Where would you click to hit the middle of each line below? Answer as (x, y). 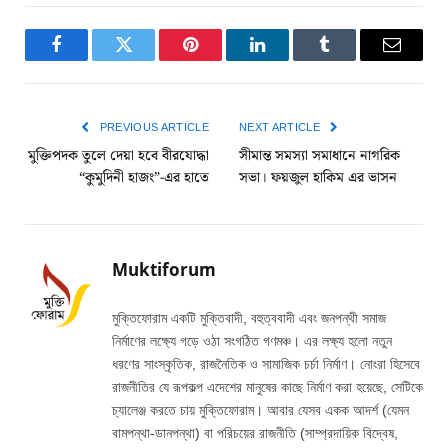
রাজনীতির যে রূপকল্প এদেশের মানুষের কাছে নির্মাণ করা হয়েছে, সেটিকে (267, 386)
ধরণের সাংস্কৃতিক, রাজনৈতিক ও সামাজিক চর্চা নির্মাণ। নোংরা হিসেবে (266, 363)
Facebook (90, 59)
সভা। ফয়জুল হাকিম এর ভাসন (318, 177)
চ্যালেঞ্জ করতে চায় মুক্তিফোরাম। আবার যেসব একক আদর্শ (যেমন (260, 409)
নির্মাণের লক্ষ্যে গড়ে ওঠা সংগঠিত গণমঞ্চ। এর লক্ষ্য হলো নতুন (252, 340)
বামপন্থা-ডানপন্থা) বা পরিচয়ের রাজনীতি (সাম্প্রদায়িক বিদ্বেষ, (255, 432)
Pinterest (220, 59)
